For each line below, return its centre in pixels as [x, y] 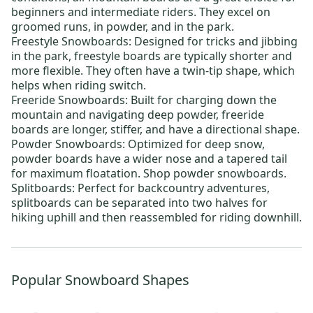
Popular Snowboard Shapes [100, 279]
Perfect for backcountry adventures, [172, 188]
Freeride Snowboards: [70, 100]
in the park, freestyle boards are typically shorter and [152, 56]
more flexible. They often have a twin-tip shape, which [153, 70]
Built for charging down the [202, 100]
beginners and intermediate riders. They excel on [141, 12]
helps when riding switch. [79, 85]
